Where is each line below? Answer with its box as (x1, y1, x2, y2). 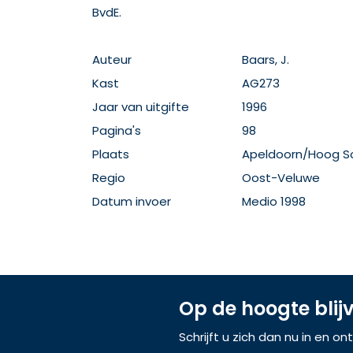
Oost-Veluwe (242, 169, 320, 186)
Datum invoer (92, 193, 171, 210)
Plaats (92, 146, 129, 162)
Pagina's (92, 122, 141, 139)
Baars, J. (242, 51, 289, 68)
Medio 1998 (242, 193, 306, 210)
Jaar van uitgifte (92, 98, 189, 115)
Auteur (92, 51, 132, 68)
